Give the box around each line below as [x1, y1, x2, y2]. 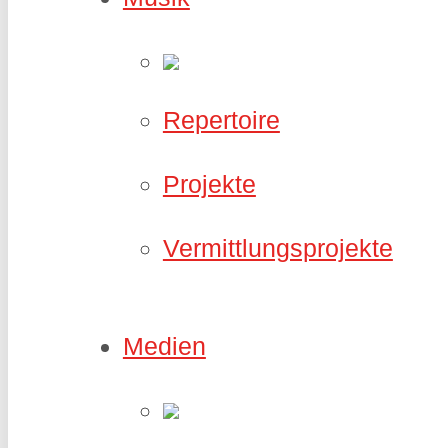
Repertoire [162, 106, 280, 135]
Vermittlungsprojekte [162, 234, 393, 262]
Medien [122, 331, 206, 360]
